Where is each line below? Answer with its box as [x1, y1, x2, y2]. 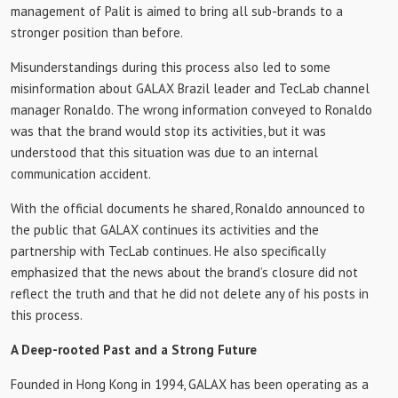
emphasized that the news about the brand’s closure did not [11, 264, 358, 281]
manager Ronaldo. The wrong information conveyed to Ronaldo [11, 101, 372, 118]
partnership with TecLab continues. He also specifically [11, 243, 325, 259]
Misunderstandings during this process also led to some [11, 59, 330, 76]
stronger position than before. [11, 24, 183, 41]
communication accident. [11, 165, 151, 182]
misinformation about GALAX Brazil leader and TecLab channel [11, 80, 370, 97]
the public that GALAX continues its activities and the [11, 221, 319, 238]
